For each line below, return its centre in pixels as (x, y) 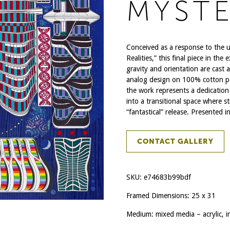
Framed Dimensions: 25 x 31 (171, 196)
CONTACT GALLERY (175, 141)
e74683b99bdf (167, 177)
